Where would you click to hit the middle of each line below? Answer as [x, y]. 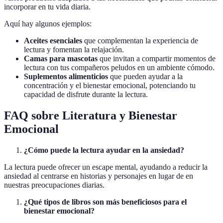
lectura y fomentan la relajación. [74, 50]
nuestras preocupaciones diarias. [54, 185]
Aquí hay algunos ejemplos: [48, 24]
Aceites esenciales [53, 41]
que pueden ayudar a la [145, 77]
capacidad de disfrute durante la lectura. [86, 95]
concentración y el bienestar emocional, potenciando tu [110, 86]
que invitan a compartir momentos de [157, 59]
